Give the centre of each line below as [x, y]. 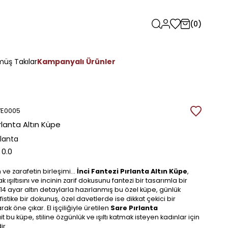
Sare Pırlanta [134, 208]
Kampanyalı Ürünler [76, 61]
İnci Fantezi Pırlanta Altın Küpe [132, 171]
